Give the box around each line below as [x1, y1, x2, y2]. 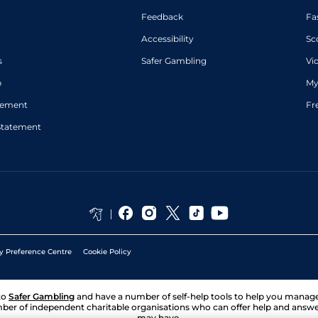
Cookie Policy [83, 247, 131, 256]
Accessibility [141, 33, 194, 44]
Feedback [141, 11, 183, 22]
